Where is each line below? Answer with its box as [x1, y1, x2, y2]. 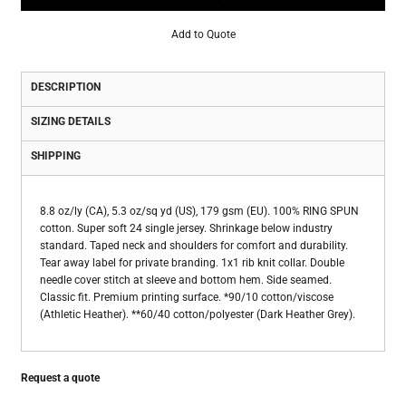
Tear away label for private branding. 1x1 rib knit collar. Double [40, 256, 344, 270]
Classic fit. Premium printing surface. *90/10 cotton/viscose [40, 291, 333, 304]
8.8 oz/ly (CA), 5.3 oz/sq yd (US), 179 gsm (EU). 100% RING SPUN [40, 205, 359, 218]
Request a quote [21, 372, 100, 385]
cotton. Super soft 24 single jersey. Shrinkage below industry [40, 222, 333, 236]
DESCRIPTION [31, 81, 101, 94]
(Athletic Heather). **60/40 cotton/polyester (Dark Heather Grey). [40, 308, 355, 322]
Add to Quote [170, 28, 236, 42]
